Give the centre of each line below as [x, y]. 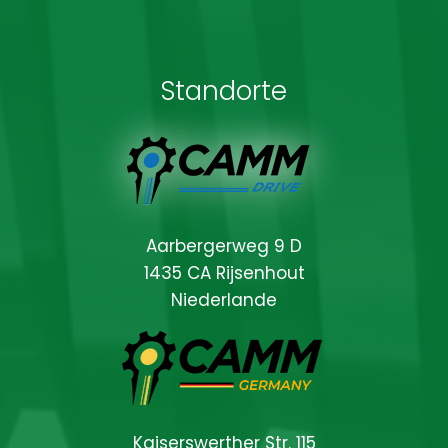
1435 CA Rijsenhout [224, 272]
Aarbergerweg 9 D [224, 245]
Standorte [224, 90]
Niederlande [224, 299]
